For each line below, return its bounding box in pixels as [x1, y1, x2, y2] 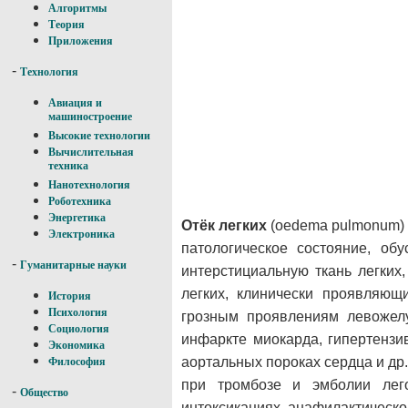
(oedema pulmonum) [267, 218, 404, 234]
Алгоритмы [48, 2, 107, 15]
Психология [48, 306, 107, 319]
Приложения [48, 35, 113, 47]
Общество [20, 386, 68, 399]
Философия [48, 355, 106, 368]
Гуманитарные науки [20, 259, 127, 271]
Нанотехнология [48, 178, 130, 191]
